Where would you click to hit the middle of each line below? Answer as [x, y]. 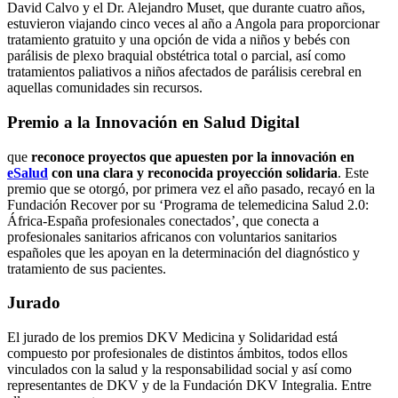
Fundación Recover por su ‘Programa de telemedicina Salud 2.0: [188, 204]
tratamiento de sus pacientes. [87, 268]
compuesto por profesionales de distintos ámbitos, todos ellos [177, 353]
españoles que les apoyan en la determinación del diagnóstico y [183, 252]
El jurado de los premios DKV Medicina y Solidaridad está [172, 337]
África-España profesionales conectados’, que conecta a [163, 220]
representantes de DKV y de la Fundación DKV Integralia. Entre [189, 385]
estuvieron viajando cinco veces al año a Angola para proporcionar [193, 24]
